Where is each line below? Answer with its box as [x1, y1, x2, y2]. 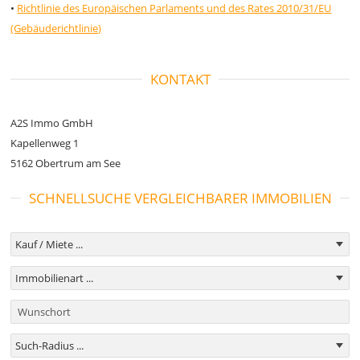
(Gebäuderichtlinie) [10, 21, 102, 35]
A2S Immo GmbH [10, 116, 94, 130]
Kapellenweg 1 [10, 136, 80, 150]
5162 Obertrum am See [10, 156, 121, 170]
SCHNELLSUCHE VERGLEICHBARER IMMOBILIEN [28, 189, 332, 207]
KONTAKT [149, 70, 211, 88]
